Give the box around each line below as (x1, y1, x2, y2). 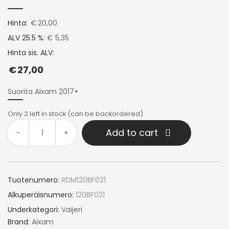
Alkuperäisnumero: (8, 189, 74, 200)
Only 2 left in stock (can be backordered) (8, 108, 143, 119)
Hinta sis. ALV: (8, 47, 54, 58)
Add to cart (106, 126, 158, 139)
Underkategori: (8, 204, 61, 215)
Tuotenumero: (8, 174, 59, 185)
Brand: (8, 216, 32, 227)
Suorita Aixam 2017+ (8, 86, 79, 97)
